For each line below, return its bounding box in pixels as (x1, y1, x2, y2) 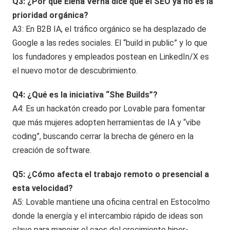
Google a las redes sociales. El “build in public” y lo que (12, 37, 208, 48)
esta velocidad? (12, 183, 73, 193)
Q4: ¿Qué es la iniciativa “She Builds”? (12, 89, 158, 100)
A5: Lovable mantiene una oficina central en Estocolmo (12, 197, 210, 207)
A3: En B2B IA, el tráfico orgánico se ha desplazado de (12, 24, 207, 34)
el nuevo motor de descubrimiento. (12, 65, 138, 75)
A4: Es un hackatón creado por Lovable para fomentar (12, 103, 206, 113)
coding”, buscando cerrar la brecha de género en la (12, 131, 194, 141)
